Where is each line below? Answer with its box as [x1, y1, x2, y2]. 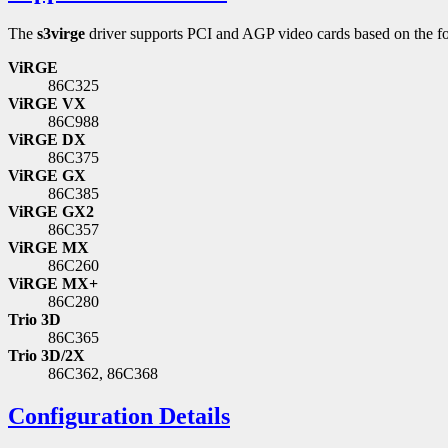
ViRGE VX [8, 95, 86, 113]
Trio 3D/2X [8, 347, 85, 365]
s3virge [37, 25, 85, 43]
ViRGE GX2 [8, 203, 94, 221]
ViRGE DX [8, 131, 86, 149]
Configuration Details [8, 403, 230, 430]
